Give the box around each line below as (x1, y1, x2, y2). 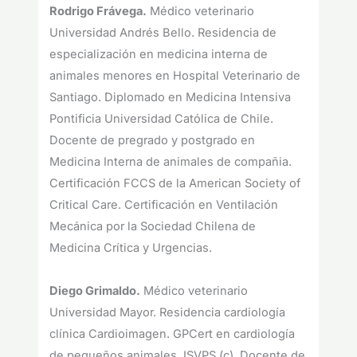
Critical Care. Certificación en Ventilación (49, 198, 279, 213)
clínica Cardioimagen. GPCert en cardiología (49, 327, 296, 342)
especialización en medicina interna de (49, 47, 269, 62)
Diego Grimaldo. (49, 284, 141, 299)
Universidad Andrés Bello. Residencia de (49, 25, 277, 41)
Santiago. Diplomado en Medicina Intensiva (49, 90, 292, 105)
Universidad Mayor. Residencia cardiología (49, 305, 286, 320)
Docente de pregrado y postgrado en (49, 133, 256, 148)
